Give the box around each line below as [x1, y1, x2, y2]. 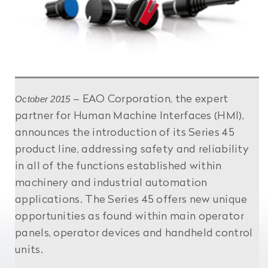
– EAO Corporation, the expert [70, 94, 229, 105]
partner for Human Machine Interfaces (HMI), [15, 111, 244, 121]
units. [15, 245, 43, 255]
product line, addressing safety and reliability [15, 144, 249, 155]
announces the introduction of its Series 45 [15, 127, 234, 138]
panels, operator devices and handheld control [15, 228, 253, 239]
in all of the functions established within [15, 161, 222, 172]
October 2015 [15, 94, 71, 104]
